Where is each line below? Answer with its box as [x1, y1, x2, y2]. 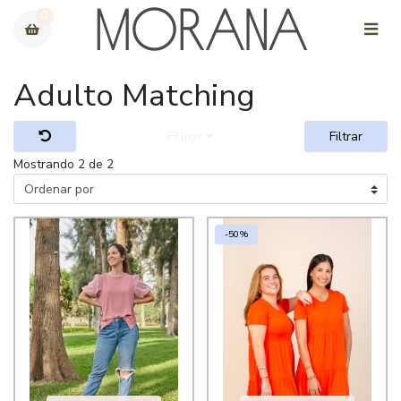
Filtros [166, 127, 206, 145]
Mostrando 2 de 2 [13, 156, 114, 174]
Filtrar [329, 127, 363, 145]
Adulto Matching [13, 73, 255, 116]
